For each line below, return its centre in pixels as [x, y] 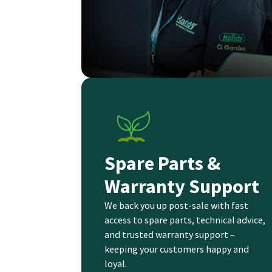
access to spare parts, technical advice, [185, 220]
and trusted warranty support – [170, 235]
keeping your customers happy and [177, 249]
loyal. [116, 264]
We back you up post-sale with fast [176, 206]
